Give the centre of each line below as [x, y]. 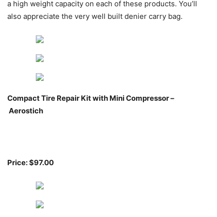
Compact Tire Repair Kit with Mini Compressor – [91, 98]
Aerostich [25, 111]
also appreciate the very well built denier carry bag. [95, 16]
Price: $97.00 [31, 163]
